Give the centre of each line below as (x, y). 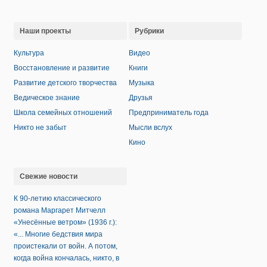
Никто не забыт (40, 128)
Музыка (142, 83)
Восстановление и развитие (62, 68)
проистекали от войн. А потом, (66, 246)
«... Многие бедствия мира (58, 234)
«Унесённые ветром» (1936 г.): (65, 222)
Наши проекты (45, 31)
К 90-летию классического (58, 198)
